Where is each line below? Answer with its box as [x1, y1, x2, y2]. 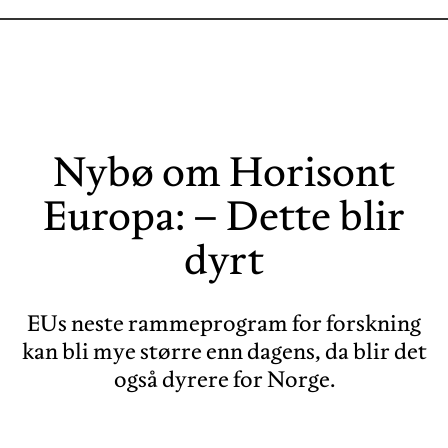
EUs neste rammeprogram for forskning [27, 308, 421, 337]
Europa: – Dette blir [43, 189, 405, 241]
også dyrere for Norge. [113, 364, 335, 393]
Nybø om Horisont [53, 145, 395, 197]
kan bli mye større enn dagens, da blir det [21, 336, 427, 365]
